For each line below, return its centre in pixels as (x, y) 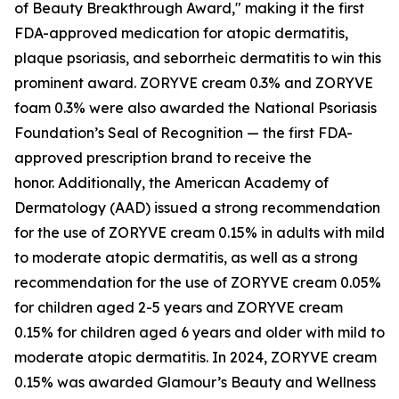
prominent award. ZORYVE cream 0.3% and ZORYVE (194, 83)
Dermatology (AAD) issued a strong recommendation (197, 208)
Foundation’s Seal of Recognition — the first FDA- (183, 133)
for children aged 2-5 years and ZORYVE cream (179, 307)
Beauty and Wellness (301, 382)
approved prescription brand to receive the (163, 158)
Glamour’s (192, 382)
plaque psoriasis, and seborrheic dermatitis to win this (198, 58)
